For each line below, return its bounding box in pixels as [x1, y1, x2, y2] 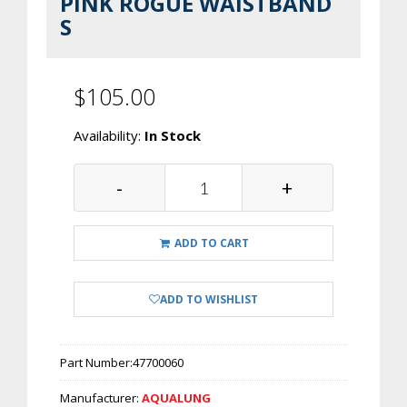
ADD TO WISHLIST [160, 292, 258, 307]
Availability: [74, 126, 144, 144]
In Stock [144, 126, 201, 144]
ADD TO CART [172, 235, 250, 251]
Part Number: [60, 354, 133, 371]
